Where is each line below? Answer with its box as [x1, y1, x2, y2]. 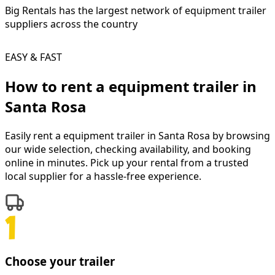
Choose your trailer [5, 254, 115, 269]
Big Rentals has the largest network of [5, 3, 185, 17]
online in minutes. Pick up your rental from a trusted [5, 155, 249, 169]
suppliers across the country [5, 17, 137, 31]
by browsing [210, 128, 270, 142]
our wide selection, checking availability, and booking [5, 142, 251, 156]
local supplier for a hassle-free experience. [5, 169, 201, 183]
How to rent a [5, 76, 109, 96]
